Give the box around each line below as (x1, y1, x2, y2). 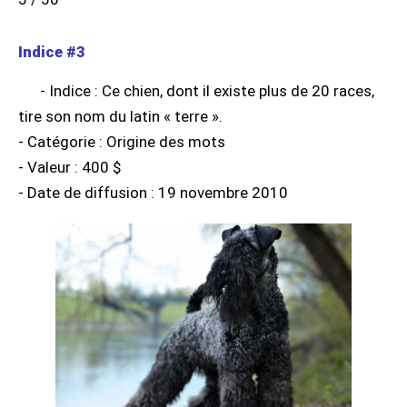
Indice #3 (18, 42, 85, 61)
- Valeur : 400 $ (18, 157, 121, 176)
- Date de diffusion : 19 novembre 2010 (18, 183, 288, 202)
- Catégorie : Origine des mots (18, 132, 225, 151)
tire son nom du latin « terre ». (18, 106, 223, 125)
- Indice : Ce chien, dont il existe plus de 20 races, (40, 81, 374, 100)
